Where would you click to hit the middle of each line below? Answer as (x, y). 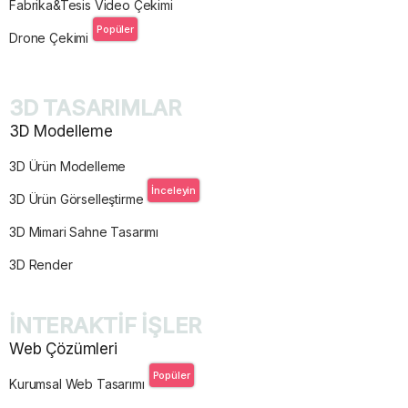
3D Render (41, 265)
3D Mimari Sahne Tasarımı (84, 232)
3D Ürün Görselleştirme (76, 199)
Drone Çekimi (49, 38)
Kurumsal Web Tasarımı (77, 384)
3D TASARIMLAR (95, 108)
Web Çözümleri (63, 349)
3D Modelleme (61, 132)
